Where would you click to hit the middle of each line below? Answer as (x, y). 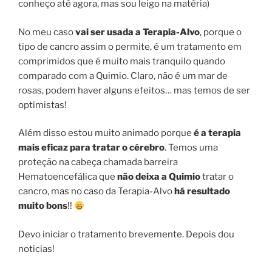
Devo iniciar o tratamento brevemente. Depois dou (126, 234)
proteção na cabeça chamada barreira (98, 162)
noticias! (36, 249)
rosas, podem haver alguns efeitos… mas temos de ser (134, 90)
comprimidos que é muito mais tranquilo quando (122, 61)
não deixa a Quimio (159, 177)
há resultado (202, 192)
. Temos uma (191, 148)
